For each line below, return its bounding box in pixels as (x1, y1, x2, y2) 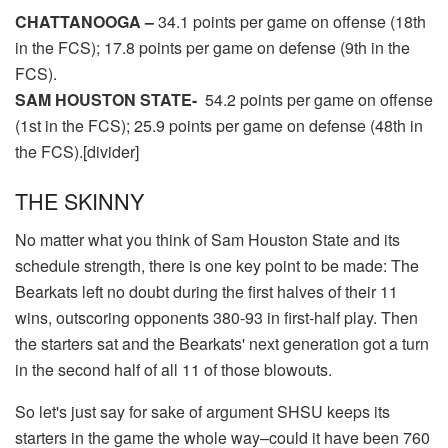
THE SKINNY (15, 185, 144, 217)
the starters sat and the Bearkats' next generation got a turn (15, 331, 429, 355)
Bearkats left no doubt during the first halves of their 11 (15, 279, 398, 303)
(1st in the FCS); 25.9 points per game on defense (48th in (15, 113, 423, 137)
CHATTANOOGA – (15, 9, 154, 33)
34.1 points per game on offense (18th (154, 9, 426, 33)
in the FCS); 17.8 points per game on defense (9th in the (15, 35, 410, 59)
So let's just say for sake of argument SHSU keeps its (15, 399, 390, 423)
